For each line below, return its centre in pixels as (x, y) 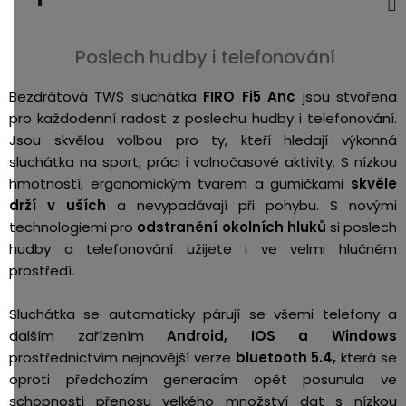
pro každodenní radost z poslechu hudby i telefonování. (203, 118)
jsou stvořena (347, 97)
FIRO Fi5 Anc (250, 97)
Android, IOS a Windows (282, 336)
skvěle (374, 184)
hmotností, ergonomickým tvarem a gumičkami (180, 184)
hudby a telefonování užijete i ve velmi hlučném (203, 249)
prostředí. (42, 271)
